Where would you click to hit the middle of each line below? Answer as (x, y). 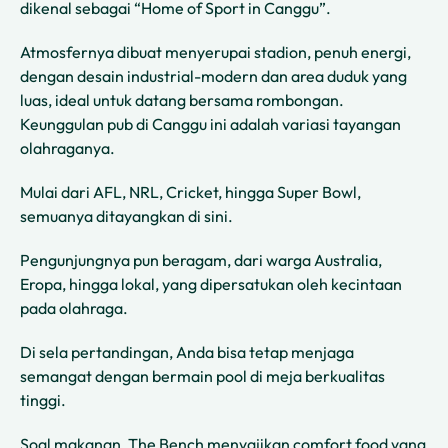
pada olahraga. (74, 308)
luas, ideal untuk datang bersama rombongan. (182, 100)
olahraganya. (67, 148)
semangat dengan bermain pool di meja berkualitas (202, 376)
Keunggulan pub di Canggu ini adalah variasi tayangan (210, 124)
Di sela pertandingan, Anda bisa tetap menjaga (187, 352)
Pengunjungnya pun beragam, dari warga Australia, (201, 260)
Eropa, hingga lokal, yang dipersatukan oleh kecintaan (211, 284)
